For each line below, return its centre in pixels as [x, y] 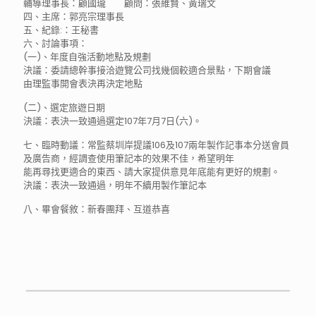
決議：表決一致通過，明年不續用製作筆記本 [115, 185]
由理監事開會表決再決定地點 [83, 84]
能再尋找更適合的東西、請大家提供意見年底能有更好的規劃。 [152, 172]
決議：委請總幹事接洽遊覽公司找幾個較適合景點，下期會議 [147, 70]
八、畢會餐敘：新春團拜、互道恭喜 [97, 209]
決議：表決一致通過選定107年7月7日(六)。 [113, 121]
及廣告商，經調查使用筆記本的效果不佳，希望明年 [129, 158]
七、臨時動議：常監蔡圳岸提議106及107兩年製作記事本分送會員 [156, 145]
